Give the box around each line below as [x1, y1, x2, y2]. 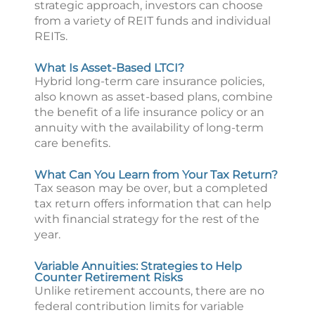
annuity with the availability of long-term [34, 121, 264, 134]
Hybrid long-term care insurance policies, [34, 75, 264, 88]
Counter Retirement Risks [34, 271, 183, 284]
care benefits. [34, 136, 110, 150]
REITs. [34, 30, 67, 43]
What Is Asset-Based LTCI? [34, 61, 184, 75]
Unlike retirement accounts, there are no [34, 284, 264, 297]
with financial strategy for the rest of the [34, 212, 259, 226]
